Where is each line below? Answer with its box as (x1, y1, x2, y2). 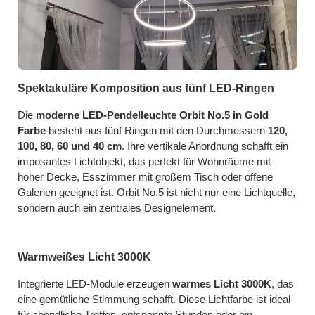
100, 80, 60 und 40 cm (18, 140, 122, 152)
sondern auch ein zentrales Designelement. (18, 202, 216, 214)
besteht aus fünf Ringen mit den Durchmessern (46, 124, 268, 136)
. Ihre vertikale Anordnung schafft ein (122, 140, 288, 152)
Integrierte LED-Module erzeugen (18, 278, 172, 290)
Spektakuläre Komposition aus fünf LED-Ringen (18, 82, 274, 94)
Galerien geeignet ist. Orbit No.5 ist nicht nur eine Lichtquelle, (18, 186, 295, 198)
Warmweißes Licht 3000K (18, 251, 151, 264)
